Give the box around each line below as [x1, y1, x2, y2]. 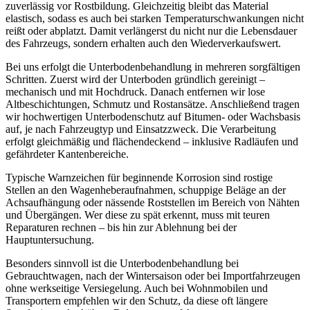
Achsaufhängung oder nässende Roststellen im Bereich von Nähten [6, 197, 300, 209]
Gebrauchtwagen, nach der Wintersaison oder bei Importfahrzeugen [6, 270, 300, 282]
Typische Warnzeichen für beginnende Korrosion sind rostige [6, 172, 273, 184]
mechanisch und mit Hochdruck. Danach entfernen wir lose [6, 86, 265, 98]
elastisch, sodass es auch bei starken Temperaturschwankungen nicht [6, 12, 304, 25]
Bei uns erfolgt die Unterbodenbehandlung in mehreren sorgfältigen [6, 61, 300, 73]
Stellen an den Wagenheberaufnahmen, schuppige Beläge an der [6, 184, 286, 197]
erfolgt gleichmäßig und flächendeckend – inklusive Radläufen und [6, 136, 298, 148]
